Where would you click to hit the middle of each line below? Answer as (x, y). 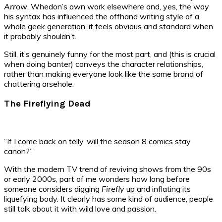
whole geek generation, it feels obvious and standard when (109, 27)
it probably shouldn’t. (40, 36)
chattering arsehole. (39, 84)
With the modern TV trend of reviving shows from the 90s (108, 169)
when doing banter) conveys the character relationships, (104, 64)
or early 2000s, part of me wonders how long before (97, 179)
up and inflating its (158, 189)
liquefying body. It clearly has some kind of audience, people (109, 198)
